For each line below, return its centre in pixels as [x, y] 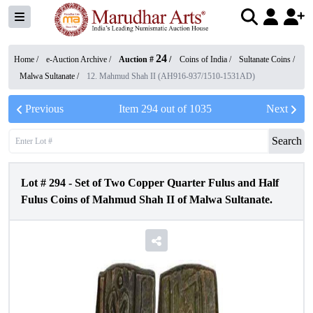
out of [173, 109]
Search [287, 141]
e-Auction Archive [77, 59]
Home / [27, 59]
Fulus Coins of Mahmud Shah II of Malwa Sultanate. [147, 199]
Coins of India [203, 59]
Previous [44, 109]
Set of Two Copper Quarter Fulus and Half [177, 183]
